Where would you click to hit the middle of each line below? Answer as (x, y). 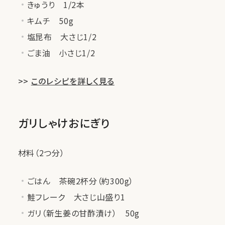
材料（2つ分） (41, 152)
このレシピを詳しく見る (73, 81)
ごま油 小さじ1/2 (61, 52)
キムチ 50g (50, 20)
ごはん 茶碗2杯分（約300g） (80, 181)
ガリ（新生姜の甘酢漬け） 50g (83, 213)
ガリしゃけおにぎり (64, 122)
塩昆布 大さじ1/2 (62, 36)
